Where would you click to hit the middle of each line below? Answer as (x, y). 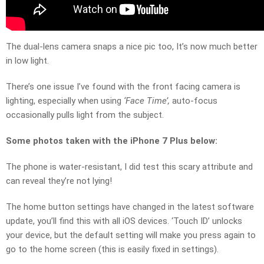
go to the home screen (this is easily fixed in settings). (112, 250)
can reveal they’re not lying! (59, 181)
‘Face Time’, (148, 101)
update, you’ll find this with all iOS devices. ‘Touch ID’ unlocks (124, 221)
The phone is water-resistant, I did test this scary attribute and (129, 167)
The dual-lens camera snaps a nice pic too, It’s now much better (132, 47)
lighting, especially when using (65, 101)
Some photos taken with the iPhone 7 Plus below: (112, 141)
